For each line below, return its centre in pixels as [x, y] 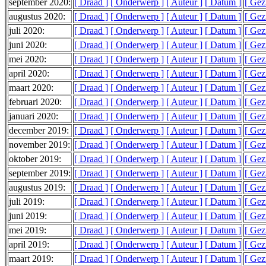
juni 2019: [28, 216]
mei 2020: [28, 59]
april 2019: [29, 245]
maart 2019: [31, 259]
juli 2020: [27, 31]
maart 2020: [31, 88]
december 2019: [39, 131]
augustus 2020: [37, 17]
